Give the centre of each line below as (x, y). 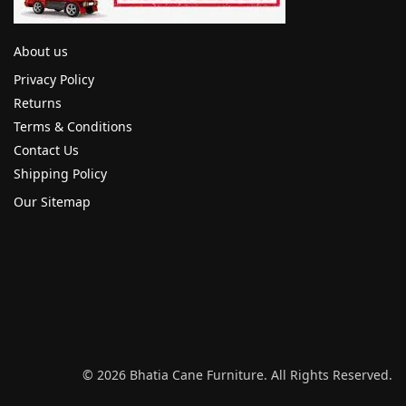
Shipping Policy (60, 174)
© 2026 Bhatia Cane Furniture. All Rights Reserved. (237, 375)
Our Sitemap (52, 202)
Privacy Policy (54, 79)
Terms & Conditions (73, 126)
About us (41, 51)
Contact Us (46, 150)
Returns (38, 103)
